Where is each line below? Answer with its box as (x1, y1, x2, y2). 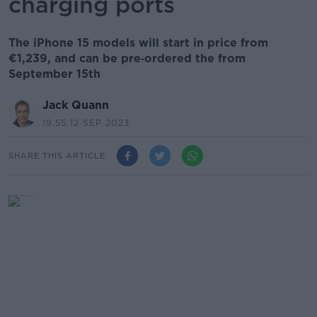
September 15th (8, 67, 100, 81)
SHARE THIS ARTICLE (8, 150, 105, 161)
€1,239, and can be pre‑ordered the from (8, 52, 246, 65)
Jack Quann (42, 98, 109, 112)
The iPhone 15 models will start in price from (8, 36, 268, 50)
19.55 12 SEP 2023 (42, 117, 129, 128)
